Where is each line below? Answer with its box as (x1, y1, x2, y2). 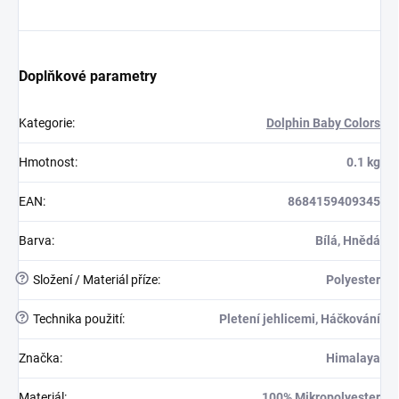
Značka (19, 350, 60, 365)
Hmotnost (19, 154, 75, 169)
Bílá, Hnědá (315, 232, 380, 248)
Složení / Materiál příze (30, 272, 158, 287)
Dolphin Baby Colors (266, 115, 380, 130)
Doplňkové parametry (19, 67, 157, 85)
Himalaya (326, 350, 380, 365)
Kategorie (19, 115, 72, 130)
